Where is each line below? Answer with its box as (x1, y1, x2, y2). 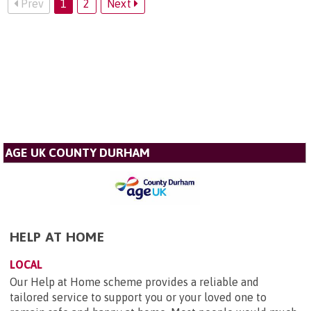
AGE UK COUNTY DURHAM (6, 146, 150, 160)
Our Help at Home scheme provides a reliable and (10, 275, 259, 288)
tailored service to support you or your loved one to (10, 290, 267, 303)
